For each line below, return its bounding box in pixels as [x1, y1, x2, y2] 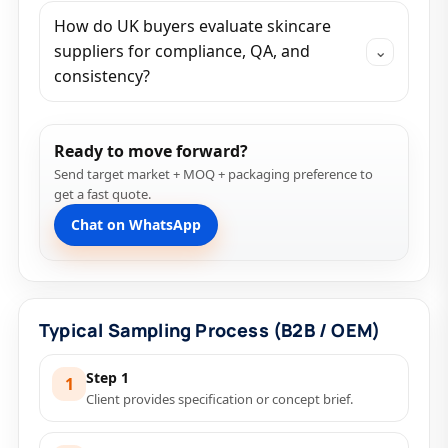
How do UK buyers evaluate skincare [54, 15, 331, 37]
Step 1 [86, 368, 129, 387]
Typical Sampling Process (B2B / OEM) [39, 318, 381, 342]
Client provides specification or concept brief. [86, 390, 353, 408]
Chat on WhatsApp [71, 215, 201, 234]
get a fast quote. [54, 185, 151, 203]
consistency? [54, 65, 150, 87]
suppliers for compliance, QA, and [54, 40, 310, 62]
